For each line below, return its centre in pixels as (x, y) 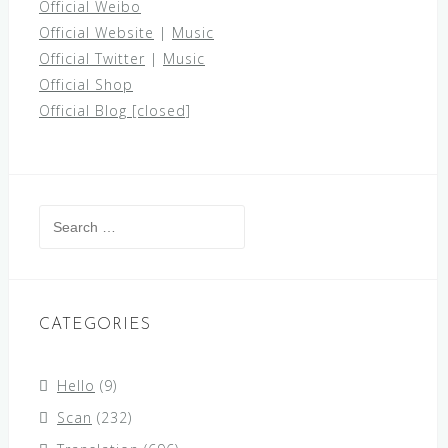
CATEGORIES (95, 325)
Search (63, 216)
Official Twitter (92, 58)
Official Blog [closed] (115, 110)
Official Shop (86, 84)
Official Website (96, 32)
